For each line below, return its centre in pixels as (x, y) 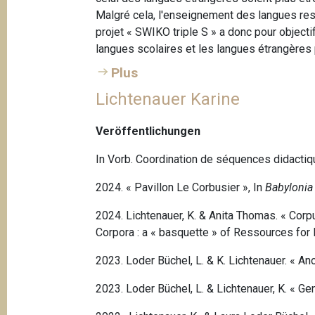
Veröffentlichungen (148, 131)
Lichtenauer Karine (168, 99)
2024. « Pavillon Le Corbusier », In (179, 188)
